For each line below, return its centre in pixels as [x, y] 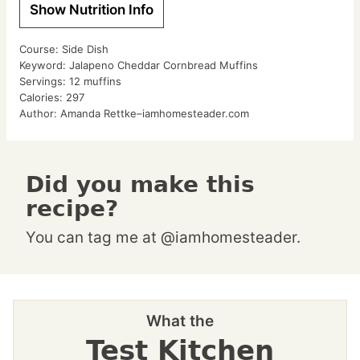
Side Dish [85, 49]
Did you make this [35, 185]
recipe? [72, 209]
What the [180, 321]
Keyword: [44, 65]
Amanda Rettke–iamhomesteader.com [155, 114]
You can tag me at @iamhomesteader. [168, 238]
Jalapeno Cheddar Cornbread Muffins [164, 65]
